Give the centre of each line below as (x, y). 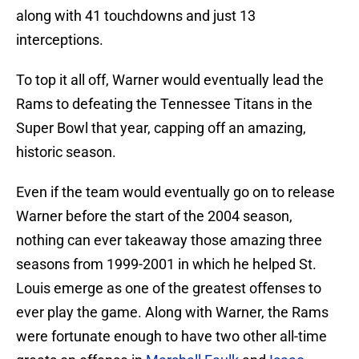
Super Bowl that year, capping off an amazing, (161, 128)
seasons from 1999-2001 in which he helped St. (166, 264)
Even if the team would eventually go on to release (175, 192)
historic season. (66, 152)
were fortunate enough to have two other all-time (171, 337)
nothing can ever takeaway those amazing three (169, 240)
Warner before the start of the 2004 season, (154, 216)
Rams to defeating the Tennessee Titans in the (164, 104)
